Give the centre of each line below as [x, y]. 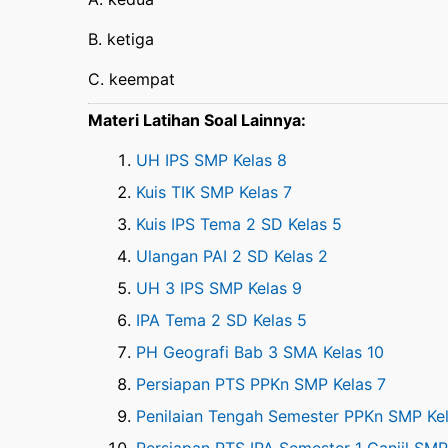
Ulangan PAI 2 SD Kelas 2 [232, 256]
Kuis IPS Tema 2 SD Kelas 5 [239, 224]
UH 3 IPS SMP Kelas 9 [219, 288]
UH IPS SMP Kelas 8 [211, 160]
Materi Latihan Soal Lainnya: [197, 120]
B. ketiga [121, 39]
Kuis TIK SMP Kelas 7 [214, 192]
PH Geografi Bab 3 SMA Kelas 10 [260, 352]
